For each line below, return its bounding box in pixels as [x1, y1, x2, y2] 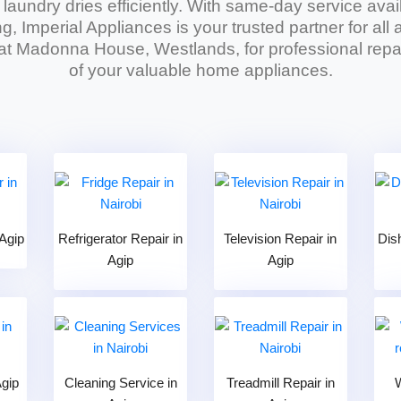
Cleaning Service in [64, 375, 177, 390]
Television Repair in [224, 231, 337, 246]
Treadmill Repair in [226, 375, 335, 390]
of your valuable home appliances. [68, 61, 333, 80]
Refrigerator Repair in [58, 231, 183, 246]
